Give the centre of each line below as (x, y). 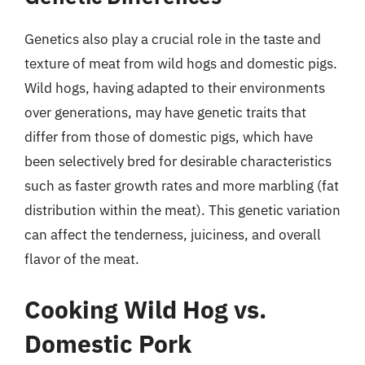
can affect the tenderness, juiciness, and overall (173, 235)
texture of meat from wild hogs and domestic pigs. (181, 64)
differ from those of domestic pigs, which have (169, 137)
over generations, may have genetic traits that (165, 112)
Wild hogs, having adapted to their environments (175, 88)
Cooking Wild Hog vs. (145, 309)
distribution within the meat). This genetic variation (182, 210)
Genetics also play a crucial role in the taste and (173, 39)
